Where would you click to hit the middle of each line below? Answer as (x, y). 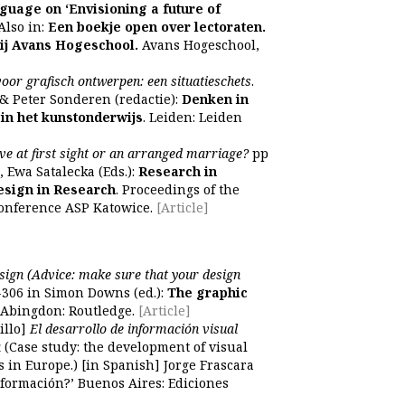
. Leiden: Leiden (193, 117)
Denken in (215, 99)
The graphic (207, 292)
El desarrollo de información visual (134, 329)
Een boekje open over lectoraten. (157, 27)
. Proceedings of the (178, 189)
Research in (178, 171)
